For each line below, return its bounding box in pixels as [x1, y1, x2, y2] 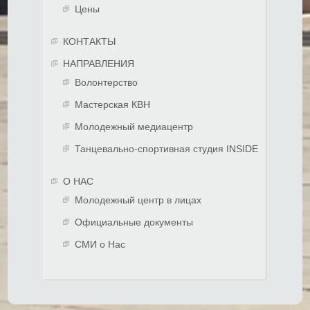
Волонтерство [75, 76, 138, 88]
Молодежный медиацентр [75, 120, 193, 132]
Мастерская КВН [75, 98, 150, 110]
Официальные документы [75, 216, 193, 228]
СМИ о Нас [75, 238, 125, 250]
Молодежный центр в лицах [75, 194, 201, 206]
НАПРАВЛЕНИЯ [63, 57, 134, 69]
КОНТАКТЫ [63, 35, 116, 47]
